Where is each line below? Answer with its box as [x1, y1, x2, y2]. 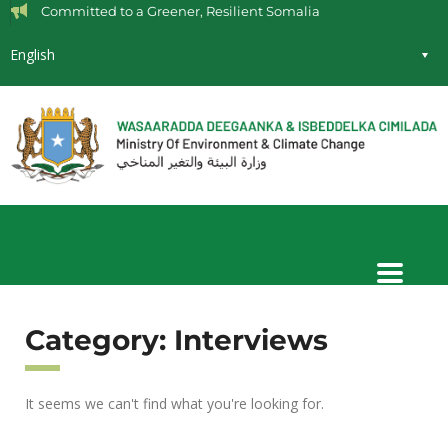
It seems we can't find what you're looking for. [25, 394, 324, 414]
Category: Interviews [25, 323, 328, 358]
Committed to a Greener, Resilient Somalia [41, 3, 320, 19]
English [10, 45, 55, 64]
